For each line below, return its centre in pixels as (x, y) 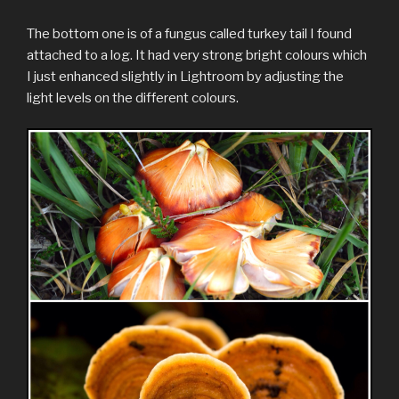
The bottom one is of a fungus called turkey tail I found (189, 33)
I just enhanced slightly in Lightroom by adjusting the (185, 76)
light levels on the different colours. (133, 98)
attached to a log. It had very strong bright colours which (197, 55)
